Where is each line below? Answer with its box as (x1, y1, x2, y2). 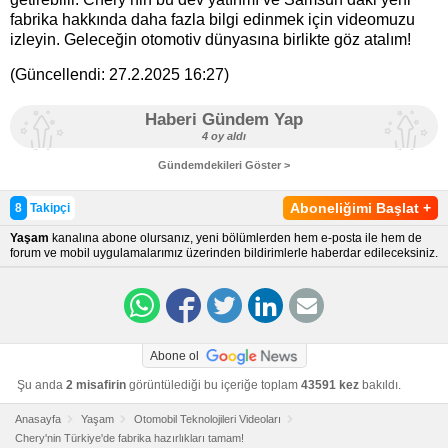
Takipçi (27, 201, 70, 215)
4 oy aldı (202, 130, 246, 142)
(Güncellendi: (10, 66, 109, 83)
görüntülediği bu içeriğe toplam (126, 378, 301, 392)
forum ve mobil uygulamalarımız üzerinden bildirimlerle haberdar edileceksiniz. (10, 246, 438, 260)
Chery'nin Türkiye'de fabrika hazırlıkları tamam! (15, 432, 244, 444)
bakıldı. (359, 378, 401, 392)
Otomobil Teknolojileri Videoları (134, 413, 281, 425)
